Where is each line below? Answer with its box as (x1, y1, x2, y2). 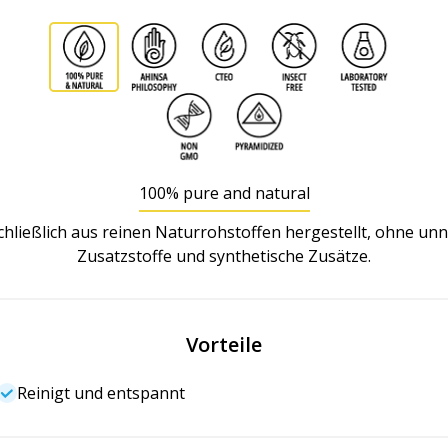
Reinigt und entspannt (17, 382, 185, 405)
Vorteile (186, 331, 262, 359)
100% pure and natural (138, 182, 310, 205)
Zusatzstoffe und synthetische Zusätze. (77, 245, 371, 268)
